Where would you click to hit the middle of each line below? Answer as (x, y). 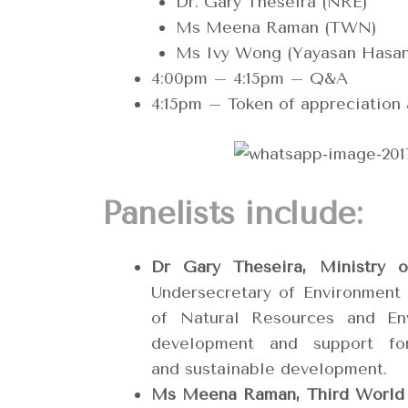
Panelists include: (232, 214)
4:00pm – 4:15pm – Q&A (250, 78)
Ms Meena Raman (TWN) (276, 27)
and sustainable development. (269, 369)
